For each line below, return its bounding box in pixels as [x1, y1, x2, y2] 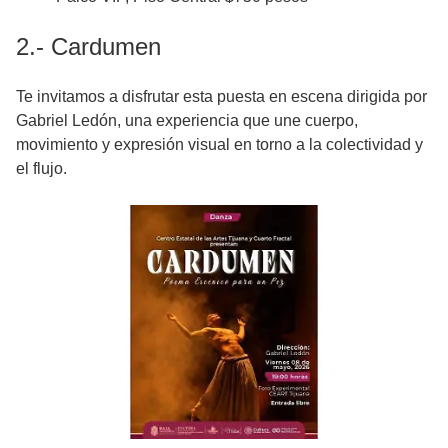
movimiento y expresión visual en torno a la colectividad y [16, 136, 423, 154]
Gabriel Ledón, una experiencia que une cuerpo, [16, 112, 358, 130]
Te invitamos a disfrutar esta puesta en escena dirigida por [16, 88, 427, 106]
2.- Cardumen [16, 33, 161, 61]
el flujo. [16, 160, 67, 178]
